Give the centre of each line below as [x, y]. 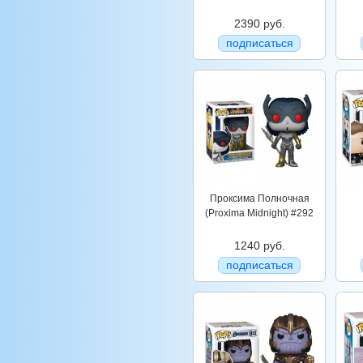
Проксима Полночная [259, 199]
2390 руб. [259, 23]
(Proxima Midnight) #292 [259, 213]
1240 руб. [259, 246]
